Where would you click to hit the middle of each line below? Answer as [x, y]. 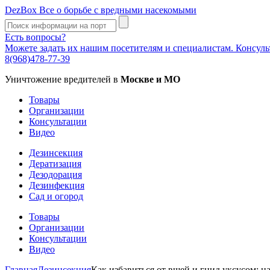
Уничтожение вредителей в [63, 79]
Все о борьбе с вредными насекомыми [117, 10]
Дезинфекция [57, 185]
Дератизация [55, 164]
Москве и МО [150, 79]
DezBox [21, 10]
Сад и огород [56, 196]
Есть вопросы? [35, 37]
